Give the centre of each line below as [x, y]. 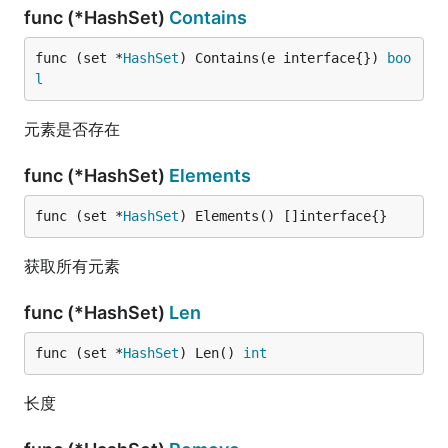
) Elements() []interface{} [283, 216]
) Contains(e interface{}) [283, 58]
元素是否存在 [72, 129]
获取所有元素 [72, 266]
